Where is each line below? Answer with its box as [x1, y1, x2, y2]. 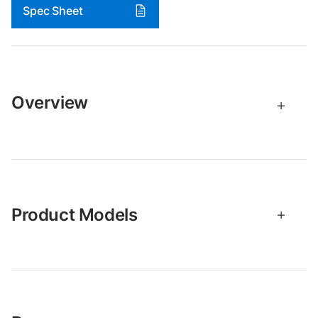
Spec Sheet [23, 4, 83, 18]
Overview [11, 92, 88, 113]
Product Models [11, 204, 138, 225]
